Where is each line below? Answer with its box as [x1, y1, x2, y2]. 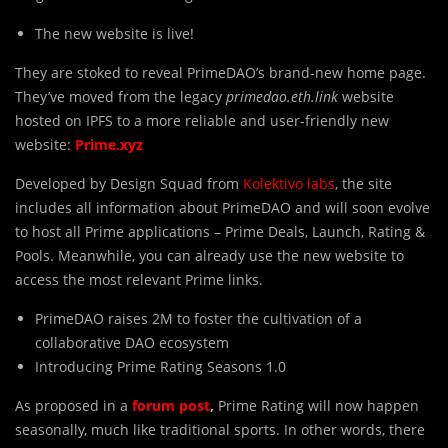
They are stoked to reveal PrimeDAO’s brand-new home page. [15, 63, 426, 82]
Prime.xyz [75, 135, 143, 154]
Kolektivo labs [243, 174, 335, 193]
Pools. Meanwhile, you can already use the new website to [15, 246, 404, 265]
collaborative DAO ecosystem [35, 333, 229, 352]
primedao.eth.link [226, 87, 338, 106]
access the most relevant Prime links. [15, 270, 263, 289]
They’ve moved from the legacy [15, 87, 226, 106]
